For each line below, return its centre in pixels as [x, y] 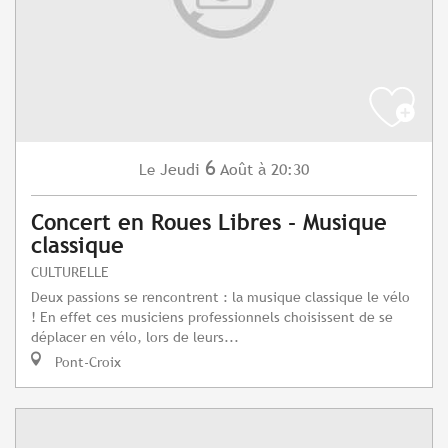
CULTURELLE [70, 272]
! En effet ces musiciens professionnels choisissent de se [212, 317]
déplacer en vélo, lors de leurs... [135, 337]
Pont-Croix [86, 362]
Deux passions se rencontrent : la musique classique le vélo [220, 297]
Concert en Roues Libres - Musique [209, 223]
